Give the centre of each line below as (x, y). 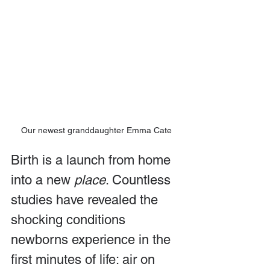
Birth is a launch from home (93, 160)
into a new (42, 180)
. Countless (140, 180)
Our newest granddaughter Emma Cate (96, 130)
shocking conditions (70, 219)
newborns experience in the (93, 239)
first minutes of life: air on (85, 259)
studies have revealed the (86, 199)
